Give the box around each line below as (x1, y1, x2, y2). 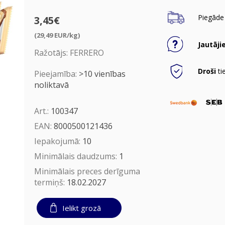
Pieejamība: (34, 68, 77, 79)
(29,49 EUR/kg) (34, 30, 80, 40)
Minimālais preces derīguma (34, 165, 140, 177)
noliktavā (34, 79, 69, 90)
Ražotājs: (34, 47, 68, 58)
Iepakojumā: (34, 135, 82, 147)
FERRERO (69, 47, 104, 58)
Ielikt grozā (62, 202, 101, 213)
